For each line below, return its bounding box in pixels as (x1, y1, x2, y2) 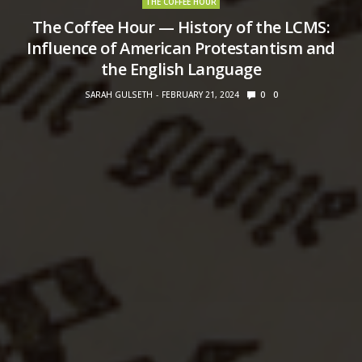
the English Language (101, 57, 261, 80)
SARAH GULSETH (84, 88, 153, 100)
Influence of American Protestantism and (27, 36, 335, 59)
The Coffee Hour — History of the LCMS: (32, 15, 330, 38)
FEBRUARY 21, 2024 (161, 88, 239, 100)
